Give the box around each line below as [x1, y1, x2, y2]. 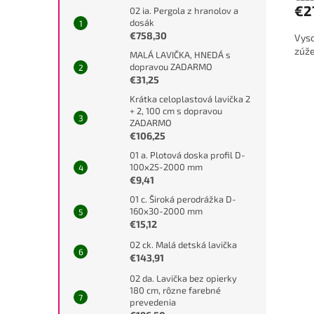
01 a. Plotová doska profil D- [130, 149, 245, 161]
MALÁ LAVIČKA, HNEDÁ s [130, 48, 231, 60]
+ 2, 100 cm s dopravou [130, 104, 222, 116]
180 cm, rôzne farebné [130, 284, 221, 296]
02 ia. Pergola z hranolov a [130, 4, 238, 16]
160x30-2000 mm [130, 205, 203, 217]
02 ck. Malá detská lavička [130, 238, 237, 250]
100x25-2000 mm [130, 161, 203, 172]
